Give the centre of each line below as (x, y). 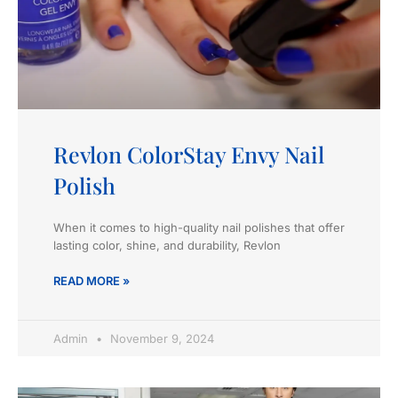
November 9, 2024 (160, 338)
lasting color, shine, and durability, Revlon (167, 245)
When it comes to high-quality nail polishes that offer (199, 227)
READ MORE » (92, 280)
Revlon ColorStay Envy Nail (189, 154)
